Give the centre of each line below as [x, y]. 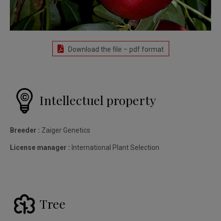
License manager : [40, 147]
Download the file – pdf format [115, 49]
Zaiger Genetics [65, 130]
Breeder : [25, 130]
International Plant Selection [115, 147]
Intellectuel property [98, 100]
